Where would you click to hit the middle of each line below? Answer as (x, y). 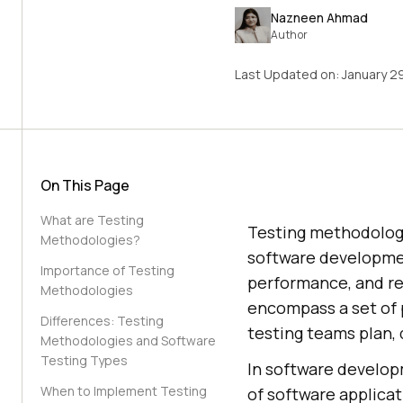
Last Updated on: (288, 74)
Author (289, 34)
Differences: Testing (102, 321)
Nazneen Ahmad (319, 17)
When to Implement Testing (124, 391)
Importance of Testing (107, 270)
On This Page (85, 185)
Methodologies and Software (128, 340)
